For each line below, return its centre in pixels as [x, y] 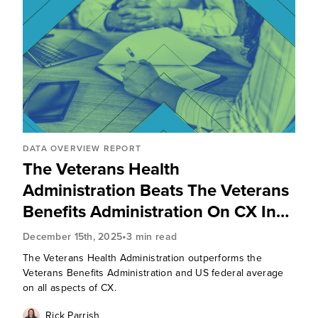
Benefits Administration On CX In [149, 212]
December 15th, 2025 [72, 236]
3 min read [152, 236]
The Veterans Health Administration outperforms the [142, 258]
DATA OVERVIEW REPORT [82, 148]
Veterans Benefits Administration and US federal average [153, 273]
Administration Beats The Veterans [155, 190]
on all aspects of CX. [69, 288]
